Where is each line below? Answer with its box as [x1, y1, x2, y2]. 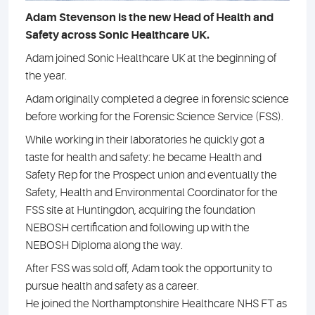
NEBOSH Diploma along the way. [25, 239, 183, 252]
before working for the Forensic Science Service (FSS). [25, 110, 283, 124]
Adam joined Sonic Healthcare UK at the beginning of [25, 52, 276, 65]
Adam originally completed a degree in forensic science [25, 93, 289, 106]
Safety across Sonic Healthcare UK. [25, 29, 210, 42]
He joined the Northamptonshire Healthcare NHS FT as [25, 297, 287, 311]
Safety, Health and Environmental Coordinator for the [25, 186, 278, 200]
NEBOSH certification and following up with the [25, 221, 250, 235]
